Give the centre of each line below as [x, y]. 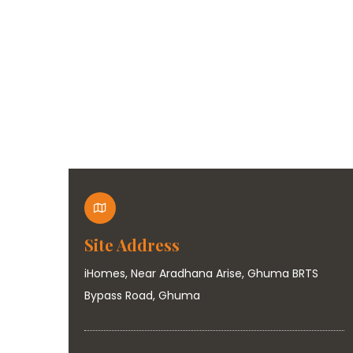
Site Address [132, 245]
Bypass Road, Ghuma [142, 295]
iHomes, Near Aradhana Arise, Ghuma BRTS [201, 273]
